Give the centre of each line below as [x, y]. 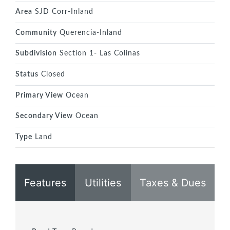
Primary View [39, 95]
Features [45, 183]
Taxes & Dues [173, 183]
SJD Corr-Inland [63, 12]
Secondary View [44, 116]
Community [36, 33]
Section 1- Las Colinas [99, 54]
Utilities [103, 183]
